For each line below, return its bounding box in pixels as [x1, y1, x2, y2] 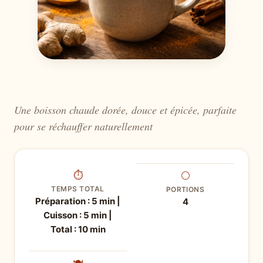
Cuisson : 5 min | [43, 210, 112, 221]
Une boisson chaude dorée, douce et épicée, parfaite [14, 103, 237, 117]
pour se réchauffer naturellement [14, 119, 153, 134]
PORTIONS [166, 185, 205, 194]
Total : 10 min [50, 224, 106, 235]
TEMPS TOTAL [51, 184, 104, 194]
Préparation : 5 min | [35, 195, 120, 207]
